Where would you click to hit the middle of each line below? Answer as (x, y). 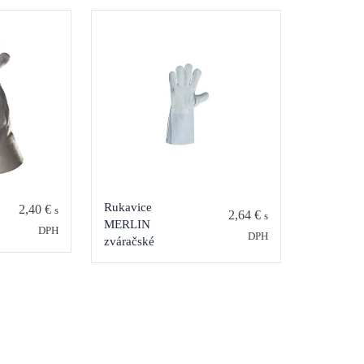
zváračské (129, 242)
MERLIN (127, 225)
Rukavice (128, 208)
